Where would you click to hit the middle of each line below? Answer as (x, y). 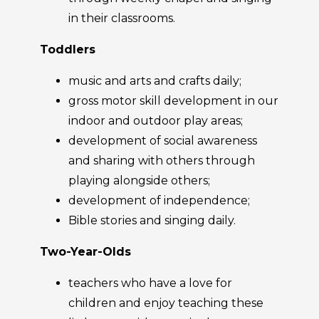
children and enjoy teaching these (166, 303)
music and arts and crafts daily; (155, 81)
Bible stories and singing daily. (152, 220)
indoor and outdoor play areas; (156, 121)
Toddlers (68, 49)
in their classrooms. (122, 18)
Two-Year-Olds (85, 252)
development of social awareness (163, 141)
